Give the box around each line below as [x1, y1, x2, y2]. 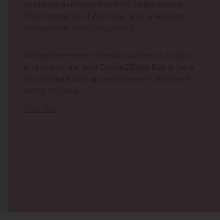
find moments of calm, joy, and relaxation [24, 11, 185, 21]
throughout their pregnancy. [24, 23, 137, 32]
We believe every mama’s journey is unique [24, 50, 194, 60]
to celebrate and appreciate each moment [24, 74, 191, 83]
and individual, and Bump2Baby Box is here [24, 62, 194, 72]
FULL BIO [24, 104, 58, 112]
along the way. [24, 85, 80, 95]
